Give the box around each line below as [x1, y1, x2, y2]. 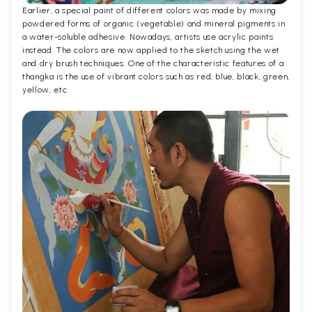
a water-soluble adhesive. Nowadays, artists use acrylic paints [22, 32, 274, 42]
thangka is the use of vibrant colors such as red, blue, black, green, [22, 72, 290, 82]
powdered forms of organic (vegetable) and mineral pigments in [22, 19, 286, 29]
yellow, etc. [22, 85, 69, 95]
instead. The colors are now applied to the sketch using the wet [22, 45, 280, 56]
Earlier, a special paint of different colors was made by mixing [22, 6, 276, 16]
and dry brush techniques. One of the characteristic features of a [22, 58, 284, 69]
